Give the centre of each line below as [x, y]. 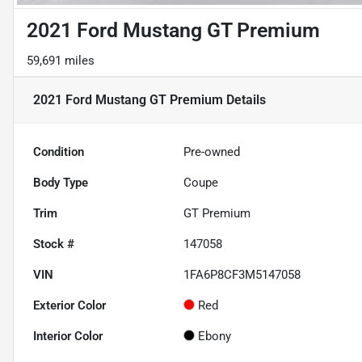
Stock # [54, 244]
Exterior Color [69, 306]
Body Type [61, 183]
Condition [59, 152]
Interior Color [68, 337]
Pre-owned [212, 152]
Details [244, 100]
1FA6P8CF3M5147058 [242, 275]
